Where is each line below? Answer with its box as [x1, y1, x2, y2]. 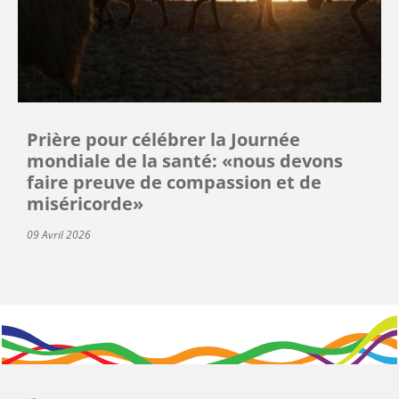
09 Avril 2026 [27, 227, 91, 243]
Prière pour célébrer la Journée [27, 127, 300, 152]
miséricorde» [27, 191, 143, 216]
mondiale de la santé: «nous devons [27, 149, 343, 174]
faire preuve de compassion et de [27, 170, 322, 195]
